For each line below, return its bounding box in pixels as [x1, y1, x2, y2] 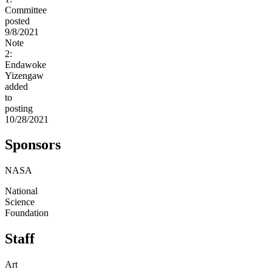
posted [5, 15, 30, 26]
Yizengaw [5, 70, 44, 81]
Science [5, 197, 35, 208]
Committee [5, 4, 47, 15]
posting [5, 103, 33, 114]
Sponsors [5, 137, 61, 153]
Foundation [5, 208, 49, 219]
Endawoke [5, 59, 46, 70]
